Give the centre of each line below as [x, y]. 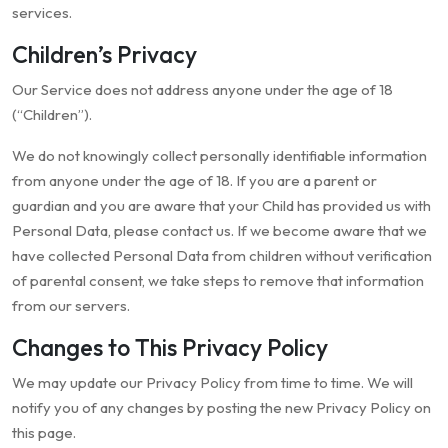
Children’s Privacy [104, 55]
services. [42, 13]
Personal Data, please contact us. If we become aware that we [219, 231]
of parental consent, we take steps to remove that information [218, 281]
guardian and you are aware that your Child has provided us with [221, 206]
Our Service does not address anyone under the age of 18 [202, 90]
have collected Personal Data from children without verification [222, 256]
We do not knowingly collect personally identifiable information [219, 156]
